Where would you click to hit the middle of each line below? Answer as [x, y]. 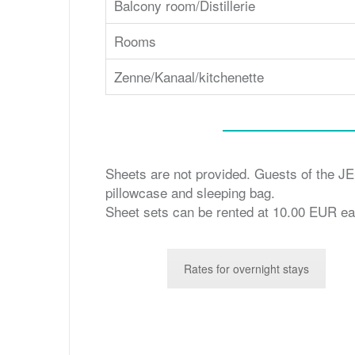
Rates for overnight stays [246, 268]
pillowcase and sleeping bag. [190, 192]
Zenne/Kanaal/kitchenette [189, 76]
